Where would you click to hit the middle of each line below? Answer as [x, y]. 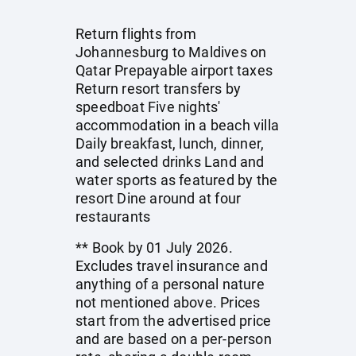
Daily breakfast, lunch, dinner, [170, 143]
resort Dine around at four [159, 198]
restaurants [113, 217]
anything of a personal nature [170, 284]
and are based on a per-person [174, 339]
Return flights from [136, 34]
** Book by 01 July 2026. [154, 248]
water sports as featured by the [177, 180]
